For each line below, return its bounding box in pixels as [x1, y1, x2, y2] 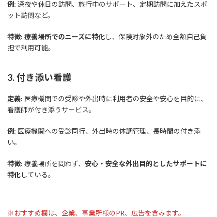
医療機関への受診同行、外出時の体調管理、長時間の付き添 [16, 127, 201, 136]
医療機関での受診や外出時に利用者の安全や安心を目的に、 [23, 94, 207, 103]
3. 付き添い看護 [7, 72, 72, 83]
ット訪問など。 [7, 11, 54, 20]
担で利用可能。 [7, 44, 55, 52]
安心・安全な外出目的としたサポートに [85, 159, 207, 168]
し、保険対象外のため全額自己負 [105, 32, 207, 41]
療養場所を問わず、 [23, 159, 85, 168]
